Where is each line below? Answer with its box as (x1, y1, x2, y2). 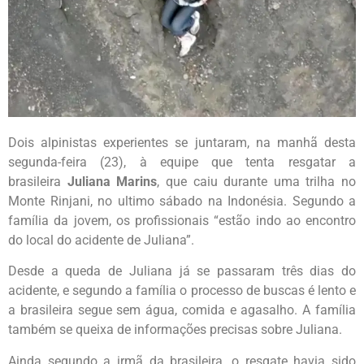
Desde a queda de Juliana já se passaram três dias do (8, 263, 356, 279)
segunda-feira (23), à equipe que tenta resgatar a (8, 154, 356, 170)
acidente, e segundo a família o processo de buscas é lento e (8, 283, 356, 299)
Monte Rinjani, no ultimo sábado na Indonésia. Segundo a (8, 193, 356, 209)
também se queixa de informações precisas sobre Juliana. (8, 322, 342, 338)
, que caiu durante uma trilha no (157, 174, 356, 189)
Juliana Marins (67, 174, 158, 189)
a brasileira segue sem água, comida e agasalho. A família (8, 302, 356, 318)
